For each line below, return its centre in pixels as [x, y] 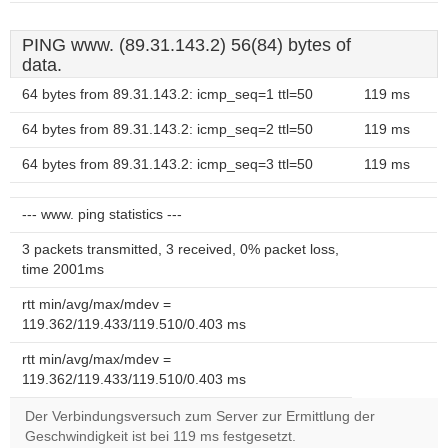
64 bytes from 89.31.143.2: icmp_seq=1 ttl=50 [167, 94]
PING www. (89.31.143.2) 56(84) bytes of [186, 45]
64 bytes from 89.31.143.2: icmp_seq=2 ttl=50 [167, 129]
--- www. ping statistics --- [102, 214]
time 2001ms [63, 269]
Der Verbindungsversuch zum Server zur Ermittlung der [200, 416]
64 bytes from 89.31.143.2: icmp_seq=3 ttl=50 [167, 164]
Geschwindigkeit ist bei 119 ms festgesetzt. [160, 436]
